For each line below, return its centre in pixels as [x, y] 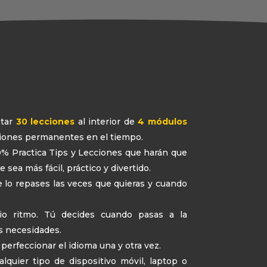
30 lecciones [44, 122]
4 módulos [162, 122]
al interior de [108, 122]
